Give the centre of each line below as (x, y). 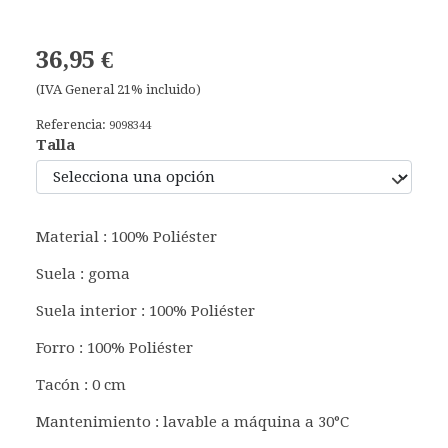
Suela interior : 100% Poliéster (145, 310)
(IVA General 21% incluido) (118, 89)
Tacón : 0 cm (81, 384)
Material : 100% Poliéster (126, 236)
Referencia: (72, 124)
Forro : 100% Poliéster (114, 347)
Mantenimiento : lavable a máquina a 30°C (192, 421)
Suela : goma (83, 273)
